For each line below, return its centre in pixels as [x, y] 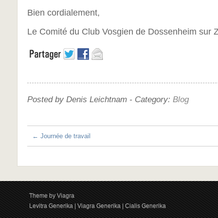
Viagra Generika [99, 206]
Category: [154, 100]
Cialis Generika [145, 206]
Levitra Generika [51, 206]
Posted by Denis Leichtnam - [81, 100]
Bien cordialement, [64, 12]
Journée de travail [64, 136]
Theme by [43, 196]
